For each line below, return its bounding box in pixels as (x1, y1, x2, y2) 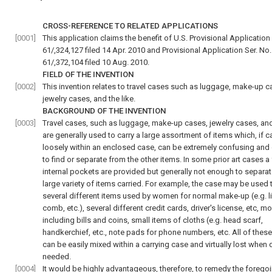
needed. (42, 252, 71, 261)
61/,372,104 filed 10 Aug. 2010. (42, 58, 149, 67)
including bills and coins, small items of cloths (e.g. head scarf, (42, 216, 263, 225)
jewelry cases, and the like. (42, 94, 135, 103)
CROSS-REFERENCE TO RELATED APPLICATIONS (42, 21, 218, 30)
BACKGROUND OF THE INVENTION (42, 106, 166, 115)
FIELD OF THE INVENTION (42, 70, 134, 79)
